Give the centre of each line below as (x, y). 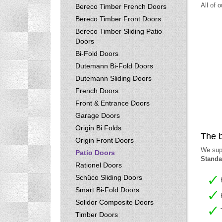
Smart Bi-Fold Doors (107, 190)
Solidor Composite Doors (114, 202)
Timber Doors (97, 215)
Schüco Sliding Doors (109, 177)
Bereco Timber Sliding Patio (119, 31)
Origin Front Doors (105, 140)
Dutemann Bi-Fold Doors (114, 66)
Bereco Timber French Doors (121, 6)
